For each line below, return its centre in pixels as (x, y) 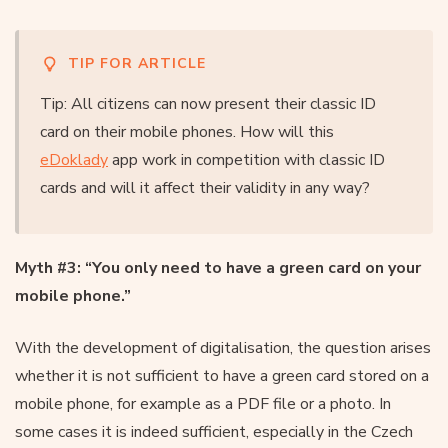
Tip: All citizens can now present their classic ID (208, 103)
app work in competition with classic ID (246, 159)
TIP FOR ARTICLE (137, 63)
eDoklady (74, 159)
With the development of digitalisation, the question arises (223, 347)
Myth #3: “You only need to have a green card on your (218, 267)
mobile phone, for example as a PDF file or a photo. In (203, 403)
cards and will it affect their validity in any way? (205, 187)
